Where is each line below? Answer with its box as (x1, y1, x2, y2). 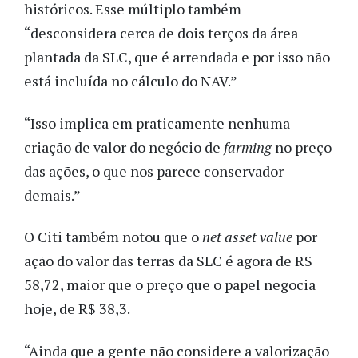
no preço (275, 137, 332, 157)
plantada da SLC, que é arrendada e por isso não (24, 47, 330, 67)
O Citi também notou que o (24, 227, 202, 247)
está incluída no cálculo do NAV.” (24, 71, 237, 91)
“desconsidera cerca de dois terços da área (24, 23, 298, 43)
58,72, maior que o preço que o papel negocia (24, 275, 316, 295)
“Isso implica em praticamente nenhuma (24, 113, 290, 133)
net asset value (202, 227, 292, 247)
